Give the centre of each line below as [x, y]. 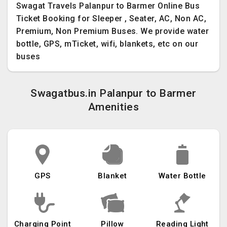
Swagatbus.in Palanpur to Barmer [113, 93]
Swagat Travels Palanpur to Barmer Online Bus [108, 6]
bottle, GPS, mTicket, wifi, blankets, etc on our [107, 44]
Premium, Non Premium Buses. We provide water [113, 31]
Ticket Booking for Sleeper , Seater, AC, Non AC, [111, 18]
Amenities [113, 107]
